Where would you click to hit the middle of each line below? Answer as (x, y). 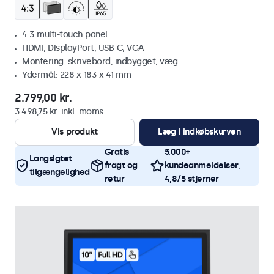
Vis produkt (75, 132)
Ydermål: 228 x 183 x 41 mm (76, 75)
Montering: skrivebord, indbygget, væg (100, 61)
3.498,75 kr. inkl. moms (59, 112)
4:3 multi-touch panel (65, 35)
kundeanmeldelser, (202, 165)
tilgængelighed (59, 172)
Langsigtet (50, 159)
